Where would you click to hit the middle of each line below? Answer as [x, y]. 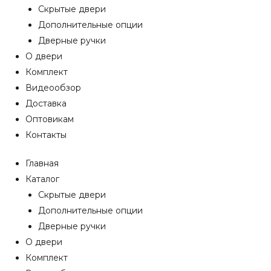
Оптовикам [50, 119]
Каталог [42, 179]
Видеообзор [53, 87]
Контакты [46, 135]
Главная [42, 163]
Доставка [46, 103]
